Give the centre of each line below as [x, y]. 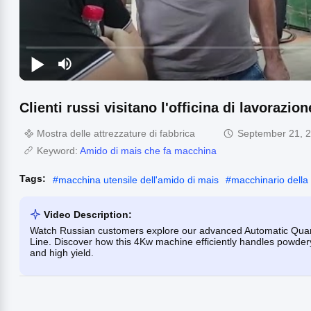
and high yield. [62, 252]
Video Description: [88, 214]
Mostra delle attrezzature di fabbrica [116, 133]
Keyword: [58, 150]
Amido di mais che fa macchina [148, 150]
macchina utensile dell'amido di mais [138, 179]
